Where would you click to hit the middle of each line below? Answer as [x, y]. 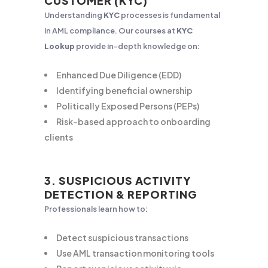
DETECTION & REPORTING [121, 194]
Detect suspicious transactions [122, 237]
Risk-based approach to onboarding [133, 121]
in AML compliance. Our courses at [110, 31]
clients [59, 137]
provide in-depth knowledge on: [137, 46]
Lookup [60, 46]
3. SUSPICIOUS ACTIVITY [118, 180]
